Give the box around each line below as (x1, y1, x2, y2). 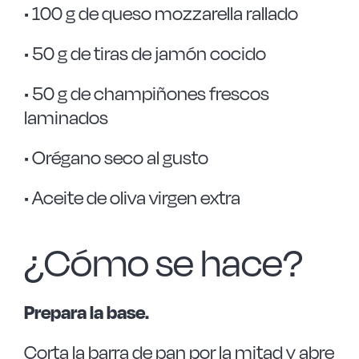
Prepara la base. (23, 301, 149, 324)
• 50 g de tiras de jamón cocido (23, 42, 266, 65)
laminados (23, 106, 108, 129)
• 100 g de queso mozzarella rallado (23, 2, 298, 25)
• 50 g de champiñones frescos (23, 82, 269, 105)
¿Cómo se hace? (23, 239, 303, 286)
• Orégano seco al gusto (23, 146, 208, 169)
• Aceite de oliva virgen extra (23, 186, 240, 209)
